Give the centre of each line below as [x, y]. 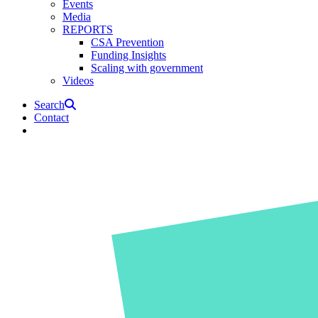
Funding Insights [128, 55]
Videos [78, 80]
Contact [51, 117]
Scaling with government [147, 67]
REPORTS [88, 29]
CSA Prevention [127, 42]
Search [49, 104]
